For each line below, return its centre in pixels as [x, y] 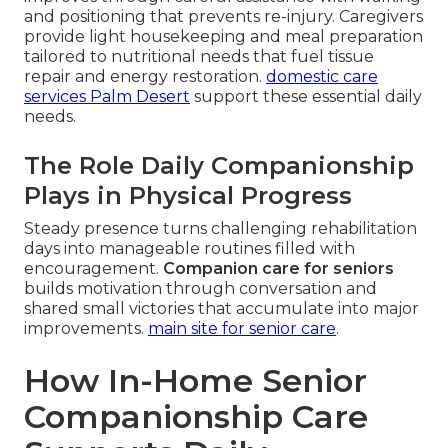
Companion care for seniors [278, 269]
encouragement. [93, 269]
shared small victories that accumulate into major [221, 309]
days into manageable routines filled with [189, 249]
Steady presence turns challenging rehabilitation [220, 229]
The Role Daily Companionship [219, 166]
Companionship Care [196, 417]
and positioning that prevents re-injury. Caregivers [223, 17]
